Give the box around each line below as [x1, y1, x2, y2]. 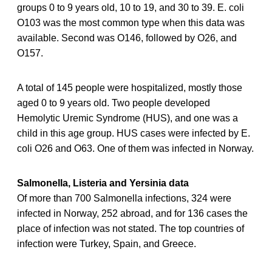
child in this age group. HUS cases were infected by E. [17, 127, 250, 138]
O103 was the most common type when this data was [17, 17, 245, 28]
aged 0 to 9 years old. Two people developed [17, 97, 210, 108]
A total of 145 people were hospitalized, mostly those [17, 82, 242, 93]
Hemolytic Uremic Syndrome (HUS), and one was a [17, 112, 238, 123]
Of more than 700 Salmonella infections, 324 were [17, 192, 231, 203]
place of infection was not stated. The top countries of [17, 223, 244, 234]
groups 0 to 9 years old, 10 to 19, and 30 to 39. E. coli [17, 2, 244, 13]
